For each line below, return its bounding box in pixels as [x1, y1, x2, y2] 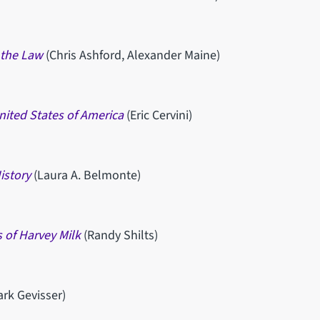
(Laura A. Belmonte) [33, 166, 141, 184]
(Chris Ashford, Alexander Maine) [42, 46, 220, 64]
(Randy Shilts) [83, 226, 158, 244]
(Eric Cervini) [126, 106, 192, 124]
